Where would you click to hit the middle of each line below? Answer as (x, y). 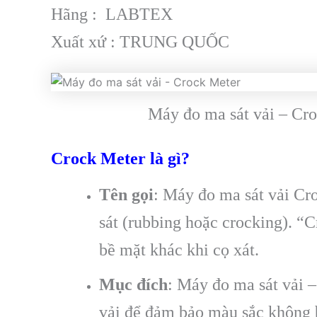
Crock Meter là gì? (120, 159)
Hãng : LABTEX (112, 15)
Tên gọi (126, 194)
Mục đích (133, 284)
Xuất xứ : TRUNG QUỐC (140, 42)
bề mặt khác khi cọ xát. (179, 249)
